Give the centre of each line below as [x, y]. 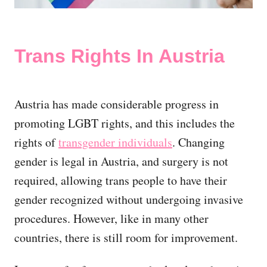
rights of [36, 142]
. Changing [198, 142]
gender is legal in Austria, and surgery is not [121, 161]
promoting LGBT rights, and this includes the [125, 123]
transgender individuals [115, 142]
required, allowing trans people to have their [121, 180]
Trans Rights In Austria [119, 56]
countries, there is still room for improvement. [126, 237]
